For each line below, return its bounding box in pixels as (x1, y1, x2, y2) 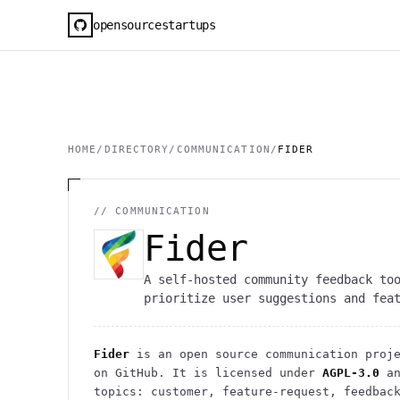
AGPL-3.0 (322, 366, 379, 379)
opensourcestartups (93, 17, 216, 32)
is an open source (129, 347, 265, 361)
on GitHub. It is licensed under (94, 366, 315, 379)
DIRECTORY (104, 144, 170, 155)
